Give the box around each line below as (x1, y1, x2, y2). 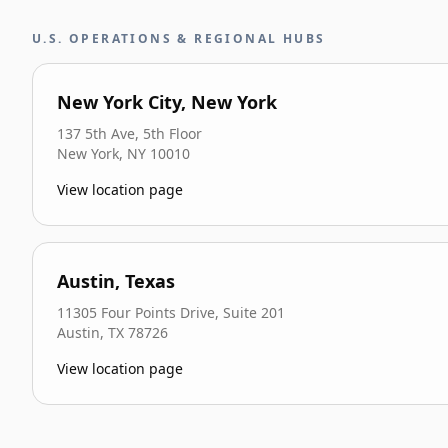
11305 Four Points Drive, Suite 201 (57, 303, 285, 322)
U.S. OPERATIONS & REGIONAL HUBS (32, 30, 326, 47)
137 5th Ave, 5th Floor (57, 124, 202, 143)
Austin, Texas (57, 269, 175, 293)
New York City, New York (57, 90, 277, 114)
